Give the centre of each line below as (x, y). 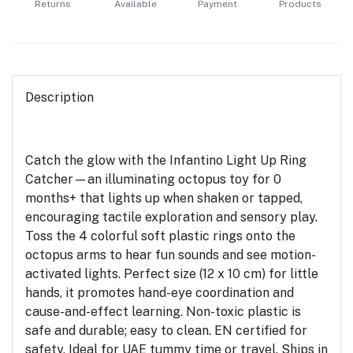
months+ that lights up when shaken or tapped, (164, 198)
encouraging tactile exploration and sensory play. (171, 217)
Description (59, 97)
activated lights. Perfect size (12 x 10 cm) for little (172, 273)
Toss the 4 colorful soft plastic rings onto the (160, 236)
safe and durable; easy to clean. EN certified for (166, 330)
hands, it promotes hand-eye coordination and (160, 292)
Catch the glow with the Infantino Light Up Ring (166, 160)
